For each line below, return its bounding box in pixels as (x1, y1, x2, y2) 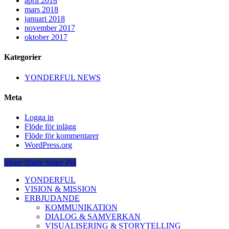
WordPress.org (25, 141, 72, 150)
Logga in (25, 113, 54, 122)
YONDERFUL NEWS (25, 73, 101, 82)
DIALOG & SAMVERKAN (45, 212, 141, 221)
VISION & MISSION (25, 185, 97, 194)
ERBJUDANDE (25, 194, 80, 203)
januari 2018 (25, 14, 65, 24)
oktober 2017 (25, 33, 67, 42)
